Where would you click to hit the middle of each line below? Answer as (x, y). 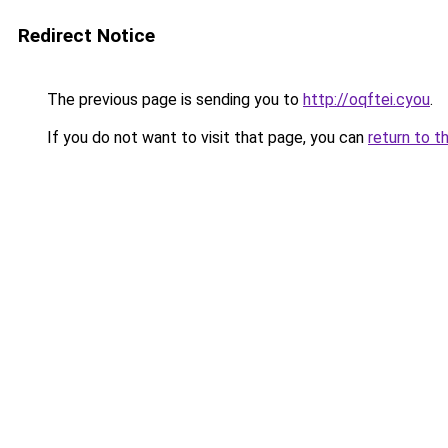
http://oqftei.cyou (366, 99)
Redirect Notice (86, 35)
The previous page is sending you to (173, 99)
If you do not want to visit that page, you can (205, 137)
